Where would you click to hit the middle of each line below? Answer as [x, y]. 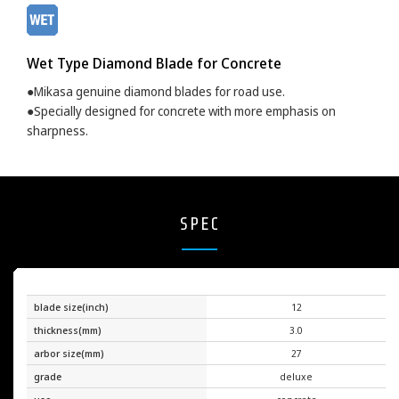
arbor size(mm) [69, 354]
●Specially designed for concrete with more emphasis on [181, 111]
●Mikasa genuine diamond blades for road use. [156, 92]
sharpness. [57, 131]
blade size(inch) [71, 307]
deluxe [296, 377]
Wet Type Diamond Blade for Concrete [154, 64]
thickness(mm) [68, 330]
